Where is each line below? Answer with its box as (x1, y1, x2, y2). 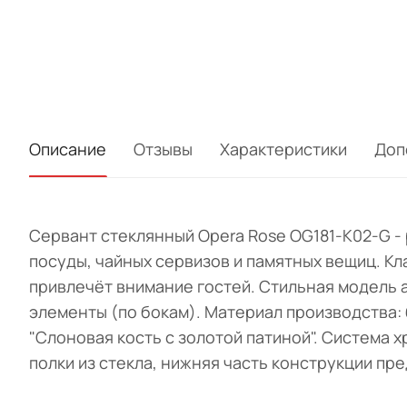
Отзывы (134, 137, 193, 160)
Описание (29, 137, 106, 160)
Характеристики (220, 137, 347, 160)
